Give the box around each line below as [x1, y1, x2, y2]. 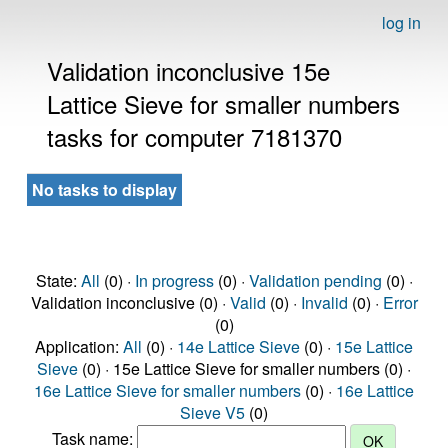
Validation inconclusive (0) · [30, 291, 230, 314]
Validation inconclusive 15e [47, 53, 330, 88]
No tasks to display [32, 178, 177, 201]
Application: [35, 335, 123, 358]
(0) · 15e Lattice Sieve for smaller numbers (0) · [78, 357, 411, 380]
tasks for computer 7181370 [47, 119, 342, 154]
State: [35, 269, 81, 292]
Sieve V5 [180, 401, 245, 424]
